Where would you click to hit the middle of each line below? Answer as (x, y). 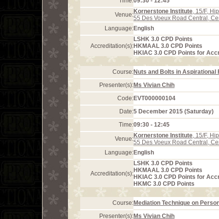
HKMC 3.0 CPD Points (164, 184)
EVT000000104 (154, 98)
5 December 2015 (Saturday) (174, 111)
